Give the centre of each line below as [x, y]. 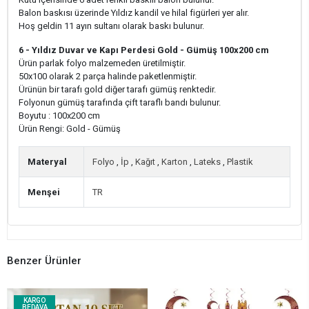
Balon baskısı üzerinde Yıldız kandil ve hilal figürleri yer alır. [134, 13]
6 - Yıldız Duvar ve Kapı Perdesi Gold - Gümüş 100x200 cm [144, 50]
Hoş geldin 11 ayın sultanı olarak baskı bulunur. [111, 26]
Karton [175, 162]
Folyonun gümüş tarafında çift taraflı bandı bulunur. [120, 102]
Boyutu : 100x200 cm [59, 116]
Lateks [207, 162]
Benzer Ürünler [44, 261]
